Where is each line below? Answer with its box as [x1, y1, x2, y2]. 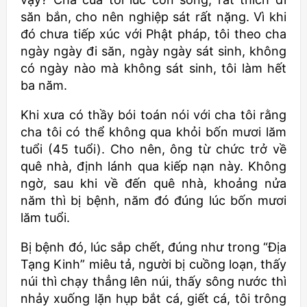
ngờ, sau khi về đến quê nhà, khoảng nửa [21, 176, 286, 191]
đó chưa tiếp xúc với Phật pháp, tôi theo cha [21, 27, 286, 42]
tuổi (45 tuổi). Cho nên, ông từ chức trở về [21, 142, 286, 157]
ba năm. [21, 78, 67, 93]
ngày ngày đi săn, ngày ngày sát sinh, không [21, 44, 286, 59]
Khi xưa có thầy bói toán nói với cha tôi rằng [21, 108, 286, 123]
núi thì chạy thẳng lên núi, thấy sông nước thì [21, 274, 286, 289]
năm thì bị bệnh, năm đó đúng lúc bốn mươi [21, 193, 286, 208]
